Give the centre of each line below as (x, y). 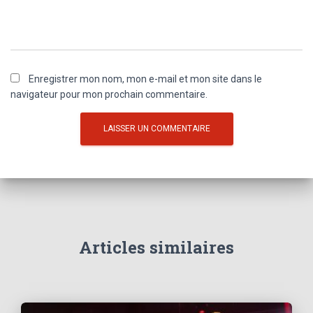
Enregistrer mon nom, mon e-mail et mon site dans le (145, 79)
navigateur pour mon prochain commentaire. (109, 94)
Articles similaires (156, 248)
